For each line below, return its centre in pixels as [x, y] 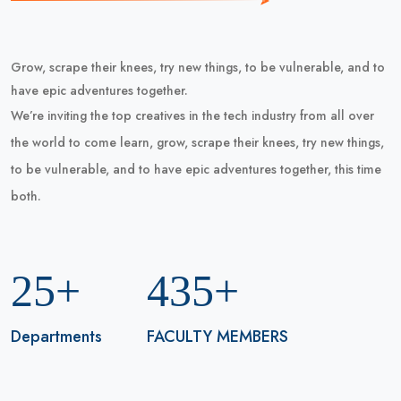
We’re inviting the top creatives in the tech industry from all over [192, 116]
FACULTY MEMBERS [218, 337]
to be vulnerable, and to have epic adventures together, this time [196, 170]
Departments [56, 337]
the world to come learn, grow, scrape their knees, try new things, [197, 143]
